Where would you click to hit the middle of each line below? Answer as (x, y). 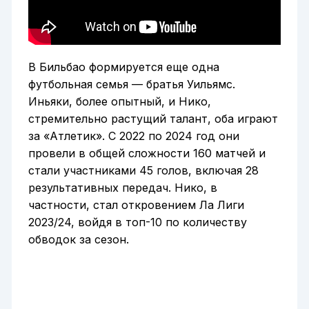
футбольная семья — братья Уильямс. (131, 84)
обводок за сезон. (78, 240)
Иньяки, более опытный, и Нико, (119, 102)
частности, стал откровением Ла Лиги (136, 205)
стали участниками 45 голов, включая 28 (143, 171)
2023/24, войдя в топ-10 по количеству (137, 222)
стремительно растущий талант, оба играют (153, 119)
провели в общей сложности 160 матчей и (147, 153)
